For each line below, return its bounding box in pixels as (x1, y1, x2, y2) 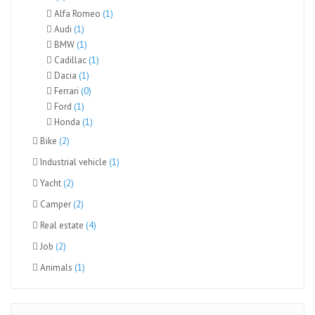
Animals (40, 262, 75, 274)
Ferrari (52, 85, 81, 97)
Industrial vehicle (40, 156, 109, 168)
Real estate (40, 219, 86, 231)
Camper (40, 198, 73, 210)
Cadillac (52, 54, 89, 66)
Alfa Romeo (52, 8, 103, 20)
